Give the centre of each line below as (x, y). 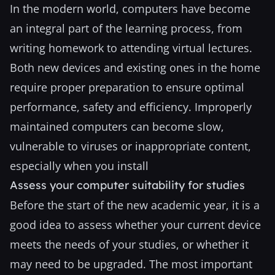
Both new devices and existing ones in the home (135, 68)
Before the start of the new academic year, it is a (135, 205)
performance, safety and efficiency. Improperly (131, 107)
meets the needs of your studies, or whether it (129, 244)
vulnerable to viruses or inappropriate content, (130, 146)
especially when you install (79, 166)
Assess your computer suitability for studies (127, 185)
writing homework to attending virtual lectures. (131, 48)
